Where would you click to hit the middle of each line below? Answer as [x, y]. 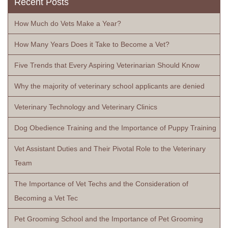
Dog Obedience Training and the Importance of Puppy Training [115, 128]
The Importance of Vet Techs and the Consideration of [101, 184]
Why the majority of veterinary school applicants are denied [109, 86]
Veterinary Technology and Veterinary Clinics [86, 107]
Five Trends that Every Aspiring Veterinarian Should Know [107, 65]
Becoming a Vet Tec [46, 198]
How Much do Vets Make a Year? [68, 23]
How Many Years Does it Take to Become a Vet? [92, 44]
